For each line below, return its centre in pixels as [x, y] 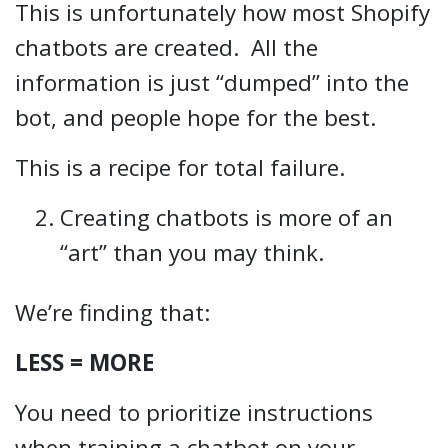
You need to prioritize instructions [194, 412]
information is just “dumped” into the [212, 82]
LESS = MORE [87, 362]
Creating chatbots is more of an [226, 217]
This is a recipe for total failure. [180, 167]
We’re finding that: [112, 312]
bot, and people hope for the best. [195, 117]
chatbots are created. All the [166, 47]
